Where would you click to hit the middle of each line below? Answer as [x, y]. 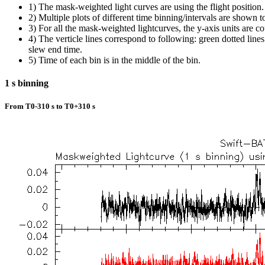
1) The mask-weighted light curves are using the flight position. [146, 7]
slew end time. [55, 49]
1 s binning [27, 83]
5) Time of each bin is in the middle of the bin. [114, 60]
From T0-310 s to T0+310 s [50, 106]
